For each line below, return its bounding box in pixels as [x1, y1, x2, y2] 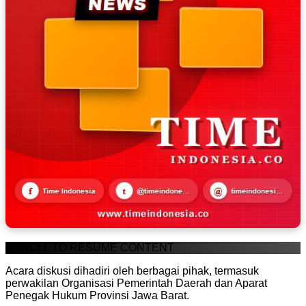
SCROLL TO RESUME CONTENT [5, 242, 174, 254]
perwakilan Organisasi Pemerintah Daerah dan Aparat [5, 277, 267, 290]
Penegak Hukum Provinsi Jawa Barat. [5, 290, 189, 302]
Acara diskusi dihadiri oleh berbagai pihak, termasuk [5, 265, 259, 277]
